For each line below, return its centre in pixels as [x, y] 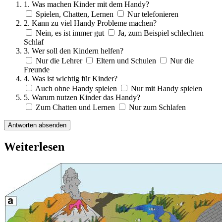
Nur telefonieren [153, 14]
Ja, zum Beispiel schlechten [161, 33]
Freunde [37, 69]
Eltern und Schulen [126, 60]
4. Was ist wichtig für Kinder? [71, 78]
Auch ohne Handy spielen [76, 88]
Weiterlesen [34, 146]
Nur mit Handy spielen [166, 88]
